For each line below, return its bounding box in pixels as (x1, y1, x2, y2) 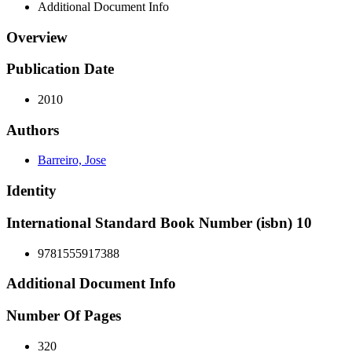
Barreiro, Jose (38, 153, 106, 167)
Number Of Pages (6, 307, 121, 324)
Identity (6, 182, 57, 200)
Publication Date (6, 60, 114, 78)
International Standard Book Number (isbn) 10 (6, 214, 312, 231)
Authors (6, 121, 59, 138)
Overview (6, 28, 68, 46)
